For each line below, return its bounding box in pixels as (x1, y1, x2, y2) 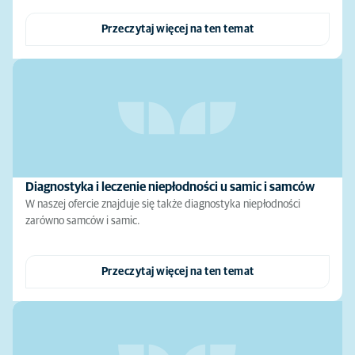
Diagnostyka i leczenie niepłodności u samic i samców (25, 181, 315, 193)
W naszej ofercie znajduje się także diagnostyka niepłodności (25, 199, 300, 210)
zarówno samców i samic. (25, 216, 140, 227)
